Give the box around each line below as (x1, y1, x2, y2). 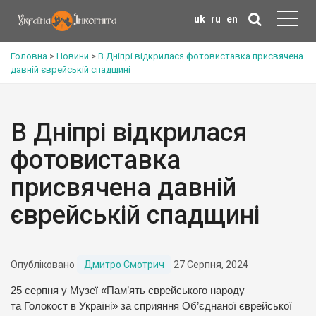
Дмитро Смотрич (84, 259, 164, 270)
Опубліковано (11, 259, 77, 270)
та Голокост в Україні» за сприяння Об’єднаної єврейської (11, 300, 292, 312)
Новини (56, 51, 89, 61)
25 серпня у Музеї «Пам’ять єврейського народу (11, 285, 245, 296)
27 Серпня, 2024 (171, 259, 248, 270)
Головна (11, 51, 47, 61)
